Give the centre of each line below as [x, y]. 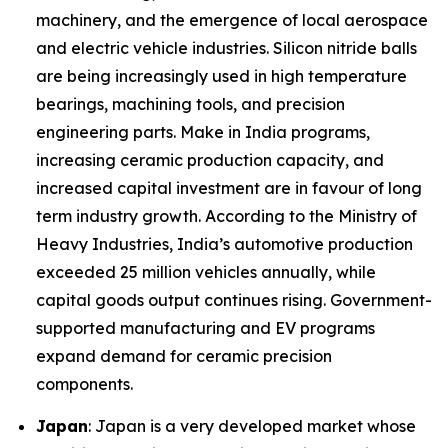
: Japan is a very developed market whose [252, 425]
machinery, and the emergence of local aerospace [232, 20]
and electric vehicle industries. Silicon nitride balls [226, 48]
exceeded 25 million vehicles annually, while [206, 272]
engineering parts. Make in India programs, [203, 132]
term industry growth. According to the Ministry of [226, 216]
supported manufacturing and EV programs [205, 328]
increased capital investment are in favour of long [229, 188]
